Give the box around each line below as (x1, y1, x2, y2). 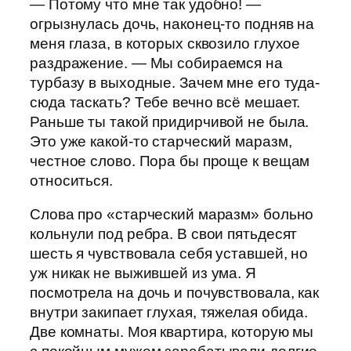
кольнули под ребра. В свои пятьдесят (30, 226, 298, 243)
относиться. (30, 172, 113, 189)
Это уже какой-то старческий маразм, (30, 132, 292, 150)
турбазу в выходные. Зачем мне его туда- (30, 74, 320, 91)
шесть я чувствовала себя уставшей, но (30, 245, 309, 262)
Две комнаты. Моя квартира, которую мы (30, 324, 314, 341)
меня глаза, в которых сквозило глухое (30, 34, 301, 52)
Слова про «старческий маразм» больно (30, 206, 314, 223)
